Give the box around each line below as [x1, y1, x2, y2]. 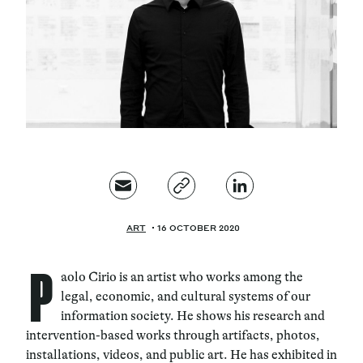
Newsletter [96, 155, 174, 172]
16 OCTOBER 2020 [157, 222, 240, 233]
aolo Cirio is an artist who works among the [61, 269, 303, 284]
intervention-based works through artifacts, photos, [26, 327, 320, 343]
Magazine [26, 24, 143, 72]
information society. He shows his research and [61, 308, 325, 323]
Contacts [26, 155, 90, 172]
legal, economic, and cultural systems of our [61, 288, 310, 304]
